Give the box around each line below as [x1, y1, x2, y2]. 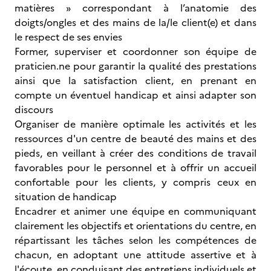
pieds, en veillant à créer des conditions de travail [15, 146, 256, 160]
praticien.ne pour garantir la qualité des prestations [15, 59, 256, 73]
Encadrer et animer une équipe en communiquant [15, 204, 256, 218]
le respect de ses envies [15, 30, 122, 44]
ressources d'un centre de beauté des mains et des [15, 131, 256, 146]
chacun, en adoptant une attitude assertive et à [15, 247, 256, 262]
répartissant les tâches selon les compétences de [15, 233, 256, 247]
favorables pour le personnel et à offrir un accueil [15, 160, 256, 175]
